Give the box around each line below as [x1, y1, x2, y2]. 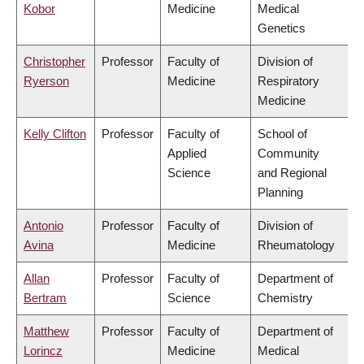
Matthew [24, 324, 69, 339]
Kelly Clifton [24, 127, 86, 141]
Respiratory [258, 74, 319, 89]
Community [258, 146, 319, 161]
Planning [258, 185, 303, 200]
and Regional [258, 166, 327, 180]
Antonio [24, 219, 63, 233]
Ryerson [24, 74, 69, 89]
